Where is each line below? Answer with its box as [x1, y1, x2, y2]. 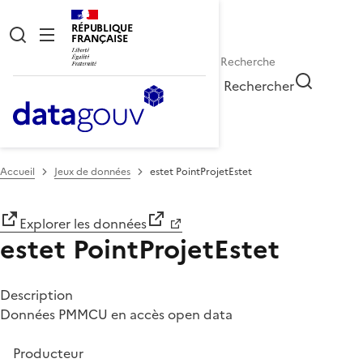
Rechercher [224, 75, 295, 96]
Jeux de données [54, 164, 130, 179]
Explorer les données [19, 213, 147, 233]
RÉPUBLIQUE [71, 20, 133, 36]
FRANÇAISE [71, 31, 128, 46]
